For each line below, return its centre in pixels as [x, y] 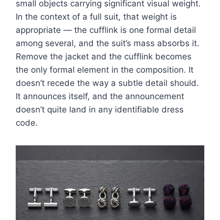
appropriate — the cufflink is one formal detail [106, 30]
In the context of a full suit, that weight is [96, 17]
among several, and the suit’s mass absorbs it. [108, 43]
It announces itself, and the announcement [100, 96]
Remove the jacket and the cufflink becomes [104, 57]
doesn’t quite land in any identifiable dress [100, 110]
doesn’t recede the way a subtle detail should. [107, 83]
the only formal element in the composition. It [105, 70]
